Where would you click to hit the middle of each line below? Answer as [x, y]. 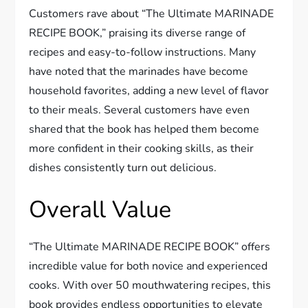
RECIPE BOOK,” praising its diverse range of [137, 33]
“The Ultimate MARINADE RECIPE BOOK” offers [150, 247]
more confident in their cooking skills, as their [142, 149]
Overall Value [100, 210]
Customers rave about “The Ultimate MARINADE [152, 14]
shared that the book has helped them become [144, 130]
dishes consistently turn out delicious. [123, 168]
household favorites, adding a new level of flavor [149, 91]
